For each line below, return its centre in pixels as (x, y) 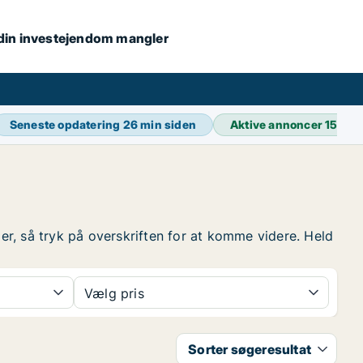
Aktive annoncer (278, 124)
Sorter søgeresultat (250, 349)
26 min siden (160, 124)
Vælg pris (114, 293)
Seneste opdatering (66, 124)
